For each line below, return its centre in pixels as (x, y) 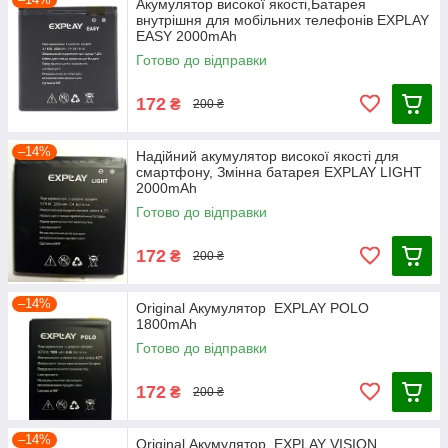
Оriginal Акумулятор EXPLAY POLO (252, 308)
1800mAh (166, 324)
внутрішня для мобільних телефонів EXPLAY (282, 20)
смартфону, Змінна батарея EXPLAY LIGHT (279, 172)
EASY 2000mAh (186, 36)
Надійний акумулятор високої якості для (267, 156)
